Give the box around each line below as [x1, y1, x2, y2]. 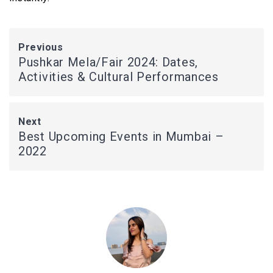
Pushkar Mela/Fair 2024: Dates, [18, 55, 198, 69]
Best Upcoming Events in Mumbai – [18, 129, 224, 144]
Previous [18, 41, 63, 53]
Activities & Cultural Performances [18, 69, 219, 84]
